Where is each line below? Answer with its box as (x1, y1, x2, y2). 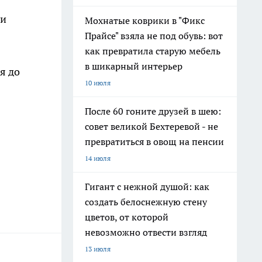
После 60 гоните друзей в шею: (85, 105, 221, 117)
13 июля (85, 244, 111, 253)
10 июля (85, 78, 111, 87)
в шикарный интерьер (85, 60, 182, 72)
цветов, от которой (85, 211, 168, 223)
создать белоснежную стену (85, 196, 207, 208)
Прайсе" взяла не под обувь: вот (85, 30, 223, 42)
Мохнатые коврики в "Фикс (85, 15, 205, 26)
